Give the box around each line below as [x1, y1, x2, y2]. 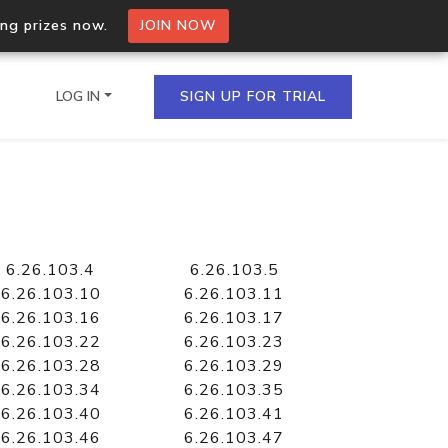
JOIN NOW [139, 16, 217, 35]
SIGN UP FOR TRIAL [180, 86, 326, 106]
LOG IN [56, 86, 101, 106]
